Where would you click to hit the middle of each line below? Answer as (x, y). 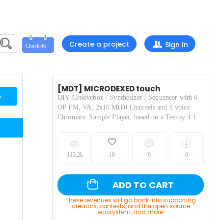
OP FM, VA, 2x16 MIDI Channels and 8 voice (124, 107)
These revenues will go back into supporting (131, 200)
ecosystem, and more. (131, 212)
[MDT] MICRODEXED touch (109, 89)
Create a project (99, 44)
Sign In (177, 45)
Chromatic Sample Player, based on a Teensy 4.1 (127, 117)
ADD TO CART (142, 185)
